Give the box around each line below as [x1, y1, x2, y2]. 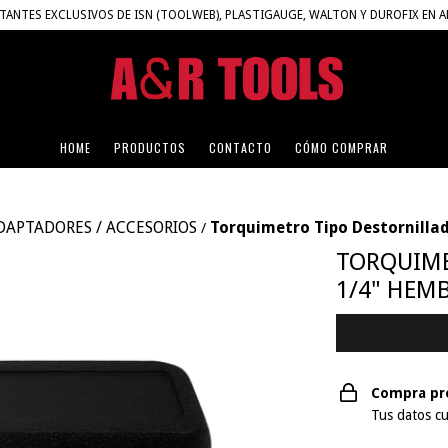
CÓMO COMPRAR [295, 139, 388, 157]
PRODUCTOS [114, 139, 186, 157]
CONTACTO [209, 139, 272, 157]
